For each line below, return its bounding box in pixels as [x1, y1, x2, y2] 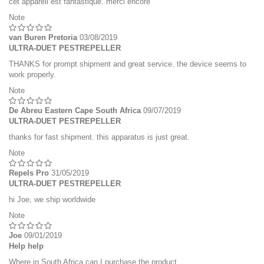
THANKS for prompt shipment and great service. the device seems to [9, 60, 246, 68]
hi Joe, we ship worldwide [9, 195, 95, 204]
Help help [9, 242, 44, 250]
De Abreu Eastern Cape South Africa [9, 106, 141, 115]
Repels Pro [9, 169, 49, 177]
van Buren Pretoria [9, 33, 77, 42]
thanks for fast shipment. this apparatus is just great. [9, 133, 190, 141]
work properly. [9, 70, 56, 79]
